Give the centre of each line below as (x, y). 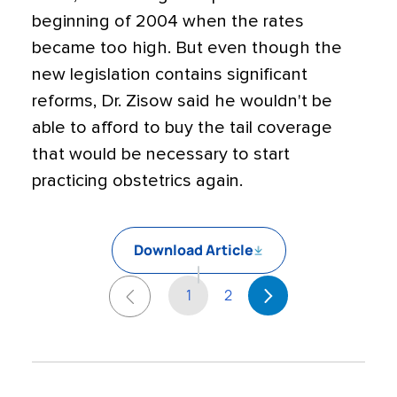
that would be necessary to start (161, 154)
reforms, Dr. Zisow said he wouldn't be (182, 101)
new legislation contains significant (170, 74)
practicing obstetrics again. (137, 181)
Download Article (193, 250)
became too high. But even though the (187, 48)
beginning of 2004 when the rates (168, 21)
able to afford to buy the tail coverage (182, 128)
